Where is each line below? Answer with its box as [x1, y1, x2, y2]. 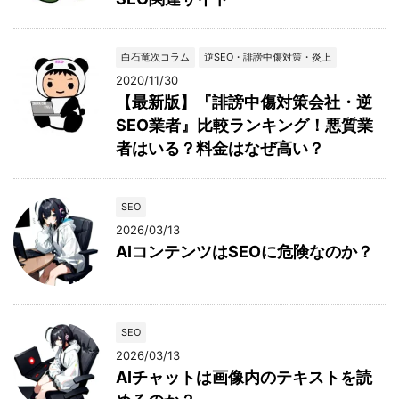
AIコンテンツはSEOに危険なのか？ [116, 241, 373, 261]
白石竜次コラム [121, 50, 190, 63]
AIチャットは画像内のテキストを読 [116, 367, 372, 387]
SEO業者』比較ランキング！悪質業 [116, 115, 373, 134]
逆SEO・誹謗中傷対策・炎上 [204, 50, 331, 63]
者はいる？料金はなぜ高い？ [116, 138, 324, 158]
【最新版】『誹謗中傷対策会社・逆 [116, 92, 372, 111]
